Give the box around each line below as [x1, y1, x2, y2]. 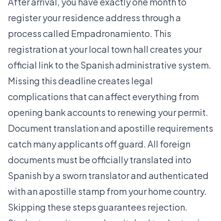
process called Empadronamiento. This [8, 28, 171, 39]
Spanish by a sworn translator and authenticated [8, 170, 209, 182]
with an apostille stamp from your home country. [8, 185, 207, 197]
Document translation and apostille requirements [8, 122, 213, 134]
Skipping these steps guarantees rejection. [8, 201, 187, 213]
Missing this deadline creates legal [8, 75, 153, 87]
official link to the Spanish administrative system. [8, 59, 211, 71]
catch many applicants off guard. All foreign [8, 138, 190, 150]
